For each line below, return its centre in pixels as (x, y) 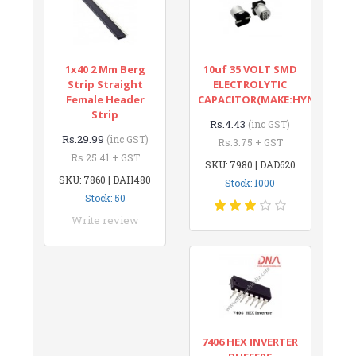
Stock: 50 (105, 197)
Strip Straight (105, 84)
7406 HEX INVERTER (250, 341)
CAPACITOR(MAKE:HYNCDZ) (269, 99)
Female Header (105, 99)
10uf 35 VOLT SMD (250, 69)
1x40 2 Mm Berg (105, 69)
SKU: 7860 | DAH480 (105, 179)
